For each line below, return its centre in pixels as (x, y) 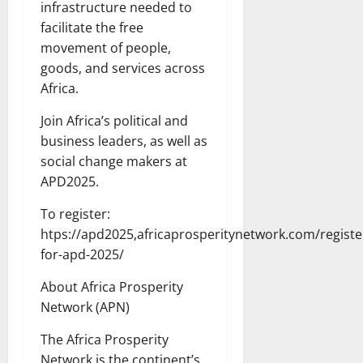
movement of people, (106, 48)
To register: (75, 214)
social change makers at (114, 162)
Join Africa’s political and (114, 121)
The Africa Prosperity (105, 340)
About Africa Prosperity (112, 287)
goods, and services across (123, 68)
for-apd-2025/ (82, 255)
